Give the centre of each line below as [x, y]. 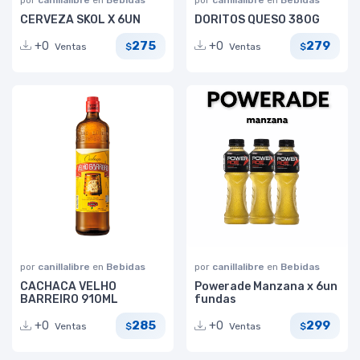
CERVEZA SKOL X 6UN [80, 19]
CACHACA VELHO [68, 286]
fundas [215, 299]
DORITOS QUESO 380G [257, 19]
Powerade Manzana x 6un [266, 286]
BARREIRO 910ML [69, 299]
